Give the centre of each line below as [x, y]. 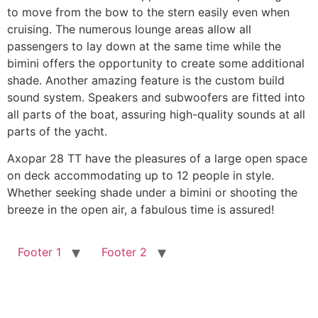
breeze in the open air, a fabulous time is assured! [141, 210]
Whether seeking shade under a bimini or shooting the [152, 193]
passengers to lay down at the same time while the [144, 46]
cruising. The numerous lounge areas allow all [129, 29]
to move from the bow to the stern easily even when [148, 12]
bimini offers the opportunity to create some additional [156, 63]
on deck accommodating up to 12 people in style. [141, 176]
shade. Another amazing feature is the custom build [146, 80]
